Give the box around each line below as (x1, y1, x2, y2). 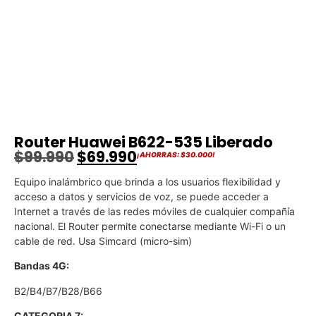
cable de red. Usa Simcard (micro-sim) (14, 234, 192, 247)
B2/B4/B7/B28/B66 (14, 284, 102, 297)
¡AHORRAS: (137, 150, 181, 159)
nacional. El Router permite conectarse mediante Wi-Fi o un (14, 219, 286, 232)
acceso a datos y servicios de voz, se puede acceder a (14, 190, 269, 202)
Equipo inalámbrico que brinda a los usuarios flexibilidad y (14, 175, 281, 188)
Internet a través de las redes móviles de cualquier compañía (14, 205, 295, 217)
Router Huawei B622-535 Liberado (14, 131, 273, 152)
